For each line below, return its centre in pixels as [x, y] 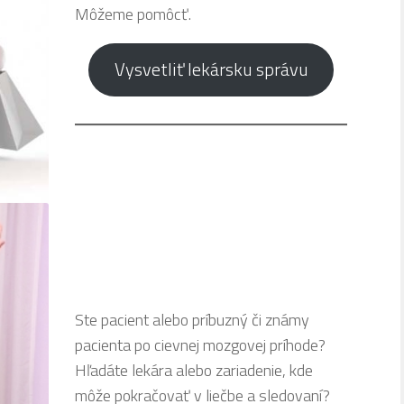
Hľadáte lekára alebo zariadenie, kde [193, 371]
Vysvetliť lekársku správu [211, 69]
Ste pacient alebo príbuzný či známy [192, 320]
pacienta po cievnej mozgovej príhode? [200, 345]
